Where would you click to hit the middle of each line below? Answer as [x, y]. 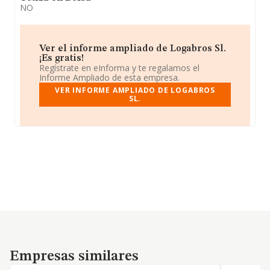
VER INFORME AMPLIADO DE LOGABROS [135, 90]
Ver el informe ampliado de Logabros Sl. [133, 49]
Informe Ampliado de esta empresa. [109, 77]
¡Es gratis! [61, 58]
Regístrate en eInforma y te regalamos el [119, 68]
